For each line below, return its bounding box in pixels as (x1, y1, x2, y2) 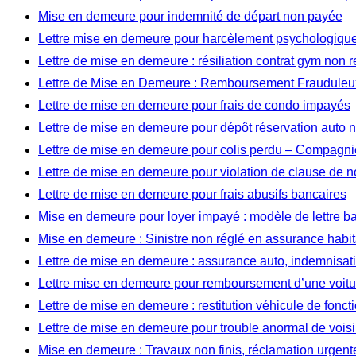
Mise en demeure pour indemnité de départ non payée (38, 9, 342, 23)
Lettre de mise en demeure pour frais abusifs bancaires (38, 187, 346, 201)
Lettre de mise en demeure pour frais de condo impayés (38, 98, 350, 112)
